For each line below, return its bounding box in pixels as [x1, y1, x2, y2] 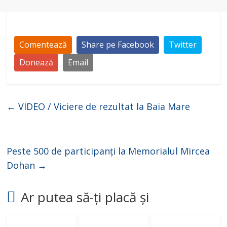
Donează [19, 57, 54, 68]
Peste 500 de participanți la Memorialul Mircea [7, 145, 210, 158]
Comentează [19, 39, 67, 51]
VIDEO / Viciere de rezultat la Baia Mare [16, 100, 191, 113]
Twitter [169, 39, 197, 51]
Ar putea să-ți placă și [21, 188, 149, 207]
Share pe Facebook [82, 39, 155, 51]
